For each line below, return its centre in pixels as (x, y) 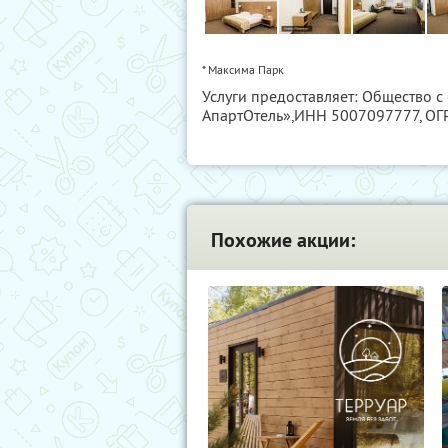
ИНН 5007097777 (356, 115)
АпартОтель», (248, 115)
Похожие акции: (283, 240)
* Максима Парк (243, 70)
